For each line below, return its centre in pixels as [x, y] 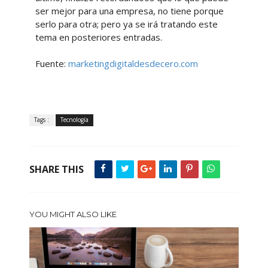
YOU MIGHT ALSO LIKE [73, 214]
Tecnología [74, 120]
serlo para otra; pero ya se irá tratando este [126, 24]
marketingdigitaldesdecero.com [133, 63]
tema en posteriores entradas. [98, 37]
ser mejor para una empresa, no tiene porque [129, 11]
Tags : [41, 120]
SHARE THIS [56, 169]
